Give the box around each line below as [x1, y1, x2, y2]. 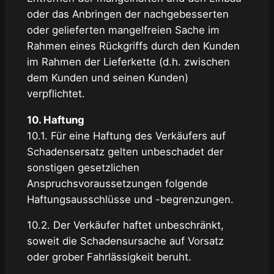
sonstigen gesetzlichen [26, 161, 139, 174]
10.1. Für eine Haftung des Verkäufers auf [26, 129, 226, 142]
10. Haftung [26, 113, 84, 126]
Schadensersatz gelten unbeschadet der [26, 145, 223, 158]
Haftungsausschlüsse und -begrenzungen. [26, 193, 234, 206]
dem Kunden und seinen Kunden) [26, 71, 188, 84]
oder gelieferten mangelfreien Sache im [26, 23, 220, 36]
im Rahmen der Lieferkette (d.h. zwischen [26, 55, 230, 68]
